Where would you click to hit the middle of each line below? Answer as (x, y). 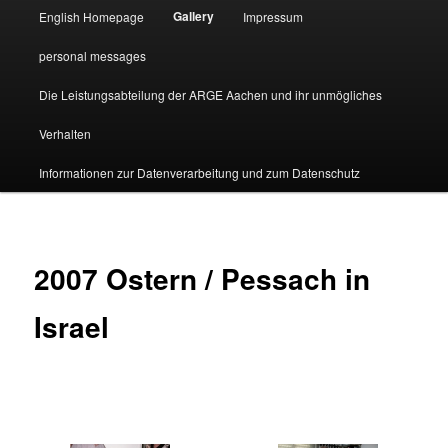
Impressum (273, 16)
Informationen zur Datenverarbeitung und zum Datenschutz (199, 172)
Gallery (193, 15)
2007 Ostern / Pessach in (202, 279)
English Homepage (91, 16)
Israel (72, 327)
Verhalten (64, 133)
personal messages (92, 55)
